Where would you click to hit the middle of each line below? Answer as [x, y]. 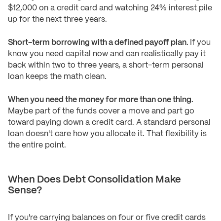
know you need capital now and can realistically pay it [107, 54]
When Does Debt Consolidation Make [94, 180]
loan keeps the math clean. [57, 77]
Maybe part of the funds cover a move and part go [101, 111]
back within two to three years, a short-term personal [106, 66]
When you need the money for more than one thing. [101, 100]
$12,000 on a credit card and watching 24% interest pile [110, 8]
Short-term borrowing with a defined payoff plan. [99, 43]
